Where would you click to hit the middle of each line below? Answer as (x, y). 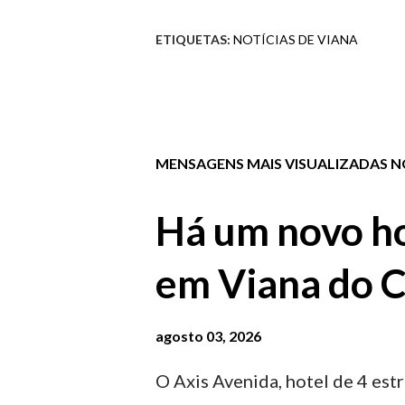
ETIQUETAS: (193, 39)
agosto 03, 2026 (208, 335)
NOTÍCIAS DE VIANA (296, 39)
